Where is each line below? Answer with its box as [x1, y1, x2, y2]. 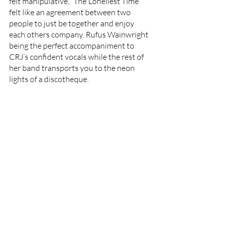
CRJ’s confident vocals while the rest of [9, 52, 145, 62]
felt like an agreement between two [9, 7, 132, 17]
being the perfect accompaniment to [9, 41, 136, 51]
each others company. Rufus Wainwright [9, 29, 150, 40]
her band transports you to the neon [9, 63, 136, 73]
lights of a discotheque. [9, 74, 90, 84]
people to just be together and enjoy [9, 18, 136, 28]
